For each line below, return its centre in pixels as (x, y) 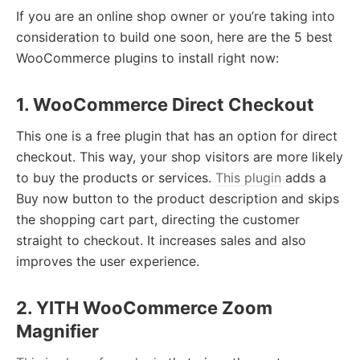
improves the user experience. (108, 262)
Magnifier (57, 331)
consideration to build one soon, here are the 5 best (174, 37)
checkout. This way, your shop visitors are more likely (180, 157)
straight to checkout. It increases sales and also (161, 241)
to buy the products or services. (116, 178)
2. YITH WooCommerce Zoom (144, 308)
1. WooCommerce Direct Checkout (165, 105)
